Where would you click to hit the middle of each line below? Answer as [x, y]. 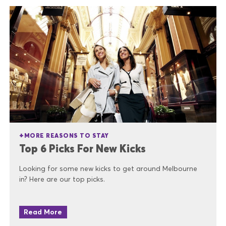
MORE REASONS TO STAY [66, 135]
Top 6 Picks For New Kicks [82, 148]
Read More [43, 212]
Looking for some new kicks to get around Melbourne [108, 168]
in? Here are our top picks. [62, 179]
